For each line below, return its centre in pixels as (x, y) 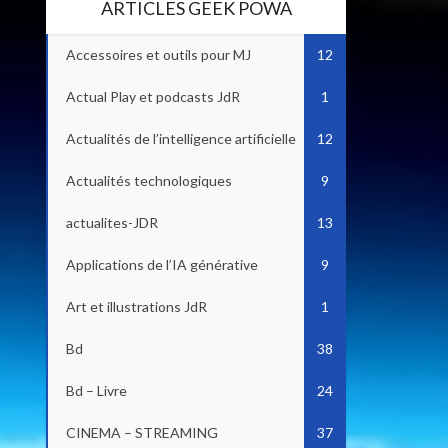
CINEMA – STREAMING (142, 432)
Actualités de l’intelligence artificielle (181, 138)
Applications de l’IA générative (162, 264)
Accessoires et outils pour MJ (158, 54)
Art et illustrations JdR (136, 306)
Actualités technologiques (149, 180)
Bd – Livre (96, 390)
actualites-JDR (112, 222)
